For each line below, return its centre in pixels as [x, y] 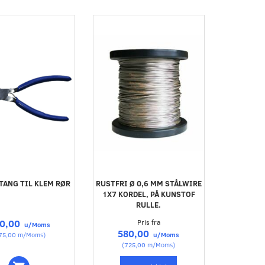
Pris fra [148, 222]
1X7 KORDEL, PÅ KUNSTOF [148, 194]
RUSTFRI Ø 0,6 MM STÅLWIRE [148, 183]
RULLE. [149, 204]
